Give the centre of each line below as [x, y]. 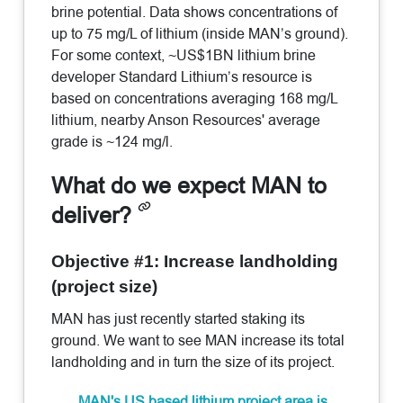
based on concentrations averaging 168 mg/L [195, 98]
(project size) [105, 286]
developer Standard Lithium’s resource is [182, 76]
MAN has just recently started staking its [179, 318]
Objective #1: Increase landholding [195, 261]
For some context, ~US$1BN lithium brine [184, 55]
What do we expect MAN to [189, 185]
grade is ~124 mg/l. [112, 141]
